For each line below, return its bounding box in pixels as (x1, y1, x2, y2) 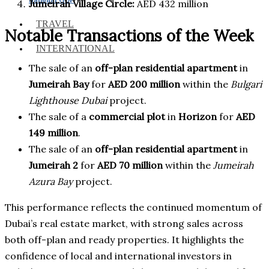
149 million (29, 126, 78, 139)
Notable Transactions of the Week (5, 25, 253, 46)
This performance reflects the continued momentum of (5, 201, 262, 213)
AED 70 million (97, 159, 163, 171)
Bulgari (231, 77, 262, 90)
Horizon (178, 110, 217, 122)
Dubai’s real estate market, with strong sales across (5, 217, 243, 229)
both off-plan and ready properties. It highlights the (5, 233, 244, 246)
